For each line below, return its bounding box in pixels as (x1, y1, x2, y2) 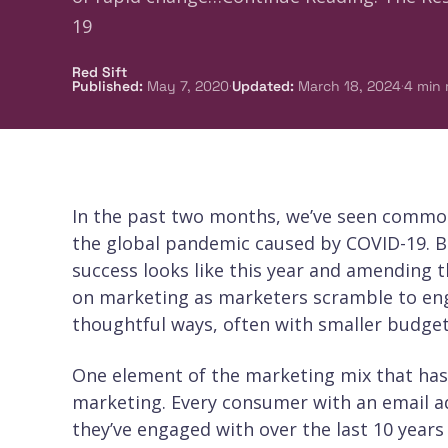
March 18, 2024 (298, 77, 401, 96)
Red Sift (72, 63, 127, 82)
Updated (232, 77, 290, 96)
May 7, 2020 (147, 77, 229, 96)
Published (72, 77, 139, 96)
